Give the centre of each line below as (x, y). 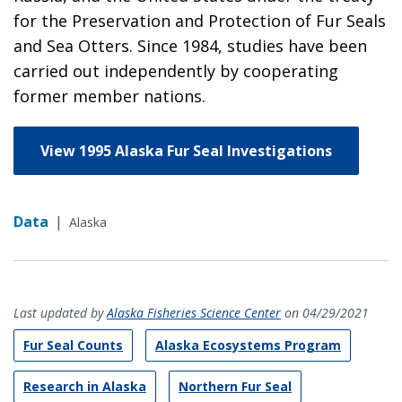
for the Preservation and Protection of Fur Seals (200, 20)
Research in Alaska (85, 386)
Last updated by (60, 312)
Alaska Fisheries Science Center (194, 312)
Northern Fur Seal (235, 386)
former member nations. (109, 96)
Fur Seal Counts (73, 345)
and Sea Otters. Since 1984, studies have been (190, 45)
